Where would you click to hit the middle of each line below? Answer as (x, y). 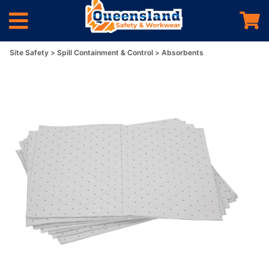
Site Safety (30, 53)
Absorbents (183, 53)
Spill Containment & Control (106, 53)
